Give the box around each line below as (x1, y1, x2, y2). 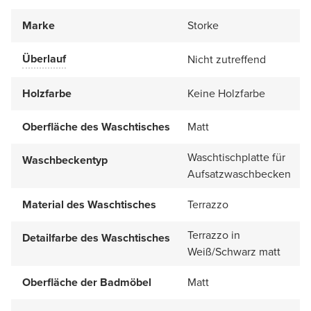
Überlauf (22, 50, 66, 67)
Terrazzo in (187, 226, 240, 243)
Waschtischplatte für (187, 149, 285, 165)
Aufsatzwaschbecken (187, 165, 291, 182)
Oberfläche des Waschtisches (22, 118, 170, 135)
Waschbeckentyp (22, 151, 108, 168)
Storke (187, 17, 219, 33)
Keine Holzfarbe (187, 85, 265, 101)
